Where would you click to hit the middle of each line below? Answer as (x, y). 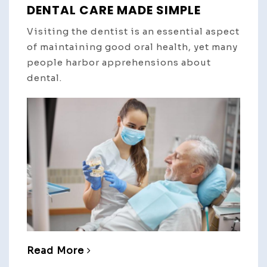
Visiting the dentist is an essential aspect (133, 32)
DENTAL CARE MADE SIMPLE (114, 10)
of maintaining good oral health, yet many (132, 47)
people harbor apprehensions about (119, 63)
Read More (55, 250)
